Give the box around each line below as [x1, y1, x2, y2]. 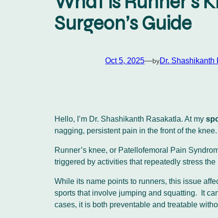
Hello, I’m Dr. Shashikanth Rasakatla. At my [54, 114, 206, 123]
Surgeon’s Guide [54, 11, 192, 35]
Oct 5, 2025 [105, 56, 145, 65]
